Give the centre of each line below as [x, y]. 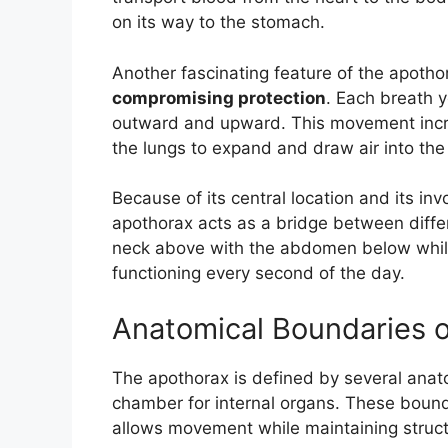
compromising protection [219, 97]
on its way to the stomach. [218, 22]
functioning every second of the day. [258, 273]
